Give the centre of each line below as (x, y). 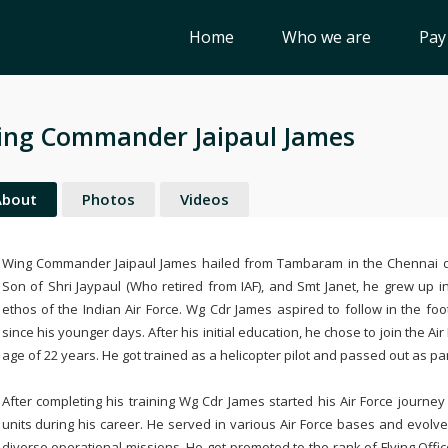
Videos (204, 199)
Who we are (326, 37)
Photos (108, 199)
